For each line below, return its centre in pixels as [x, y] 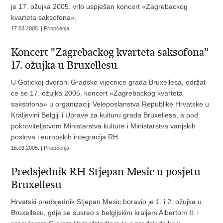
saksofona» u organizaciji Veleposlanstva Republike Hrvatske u [110, 104]
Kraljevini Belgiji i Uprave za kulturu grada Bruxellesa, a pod [105, 115]
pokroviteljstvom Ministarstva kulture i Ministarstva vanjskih [104, 126]
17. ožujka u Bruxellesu [64, 65]
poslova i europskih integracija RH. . [68, 137]
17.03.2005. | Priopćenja [40, 29]
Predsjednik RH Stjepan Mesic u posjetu [106, 172]
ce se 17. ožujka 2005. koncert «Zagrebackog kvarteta [97, 93]
